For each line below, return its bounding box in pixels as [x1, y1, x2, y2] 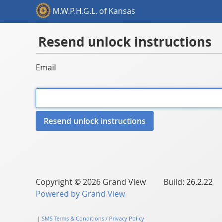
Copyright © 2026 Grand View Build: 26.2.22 [36, 176, 213, 188]
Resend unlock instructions [38, 33, 212, 51]
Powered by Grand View [36, 188, 125, 200]
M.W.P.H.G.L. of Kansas [53, 5, 135, 16]
